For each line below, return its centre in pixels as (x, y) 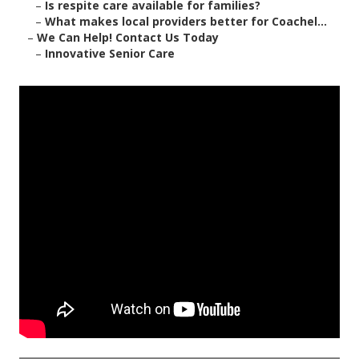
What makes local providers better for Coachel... (186, 22)
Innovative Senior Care (110, 54)
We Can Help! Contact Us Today (128, 38)
